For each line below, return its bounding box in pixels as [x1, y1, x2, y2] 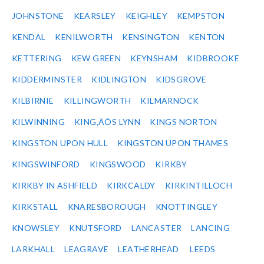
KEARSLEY [73, 11, 116, 21]
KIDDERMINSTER [12, 74, 82, 85]
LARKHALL [12, 244, 55, 255]
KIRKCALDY [107, 180, 156, 191]
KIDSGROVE [156, 74, 207, 85]
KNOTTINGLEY [155, 202, 218, 212]
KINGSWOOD [89, 159, 146, 170]
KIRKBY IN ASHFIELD [12, 180, 98, 191]
